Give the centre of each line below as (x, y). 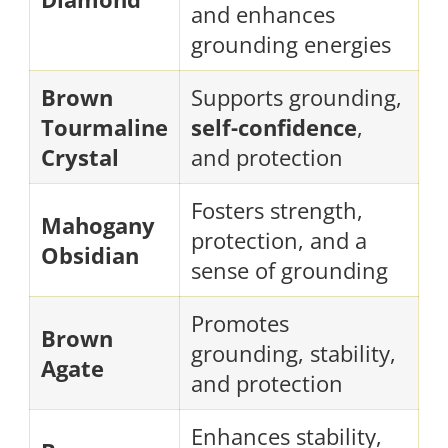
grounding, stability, (293, 352)
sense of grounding (289, 269)
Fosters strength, (277, 209)
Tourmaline (104, 126)
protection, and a (279, 239)
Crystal (80, 156)
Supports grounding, (296, 96)
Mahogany (98, 224)
